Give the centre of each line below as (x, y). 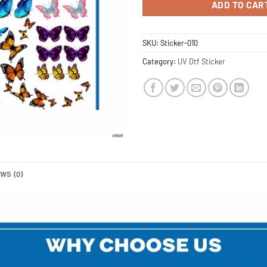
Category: (160, 61)
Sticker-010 (179, 43)
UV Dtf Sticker (201, 61)
